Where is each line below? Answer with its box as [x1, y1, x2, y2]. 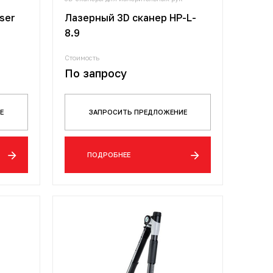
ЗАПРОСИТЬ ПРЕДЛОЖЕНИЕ [88, 108, 187, 116]
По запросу [65, 66, 127, 80]
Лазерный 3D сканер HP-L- [65, 12, 197, 24]
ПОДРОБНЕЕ [87, 151, 131, 158]
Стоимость [65, 54, 100, 62]
